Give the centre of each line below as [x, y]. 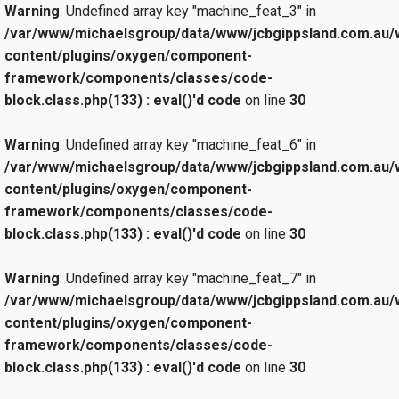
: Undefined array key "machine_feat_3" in [188, 12]
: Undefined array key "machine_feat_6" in [188, 145]
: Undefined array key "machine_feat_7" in [188, 279]
